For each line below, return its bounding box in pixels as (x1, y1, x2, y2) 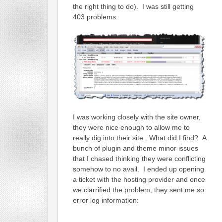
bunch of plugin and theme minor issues (72, 144, 198, 152)
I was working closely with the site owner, (72, 112, 201, 121)
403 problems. (72, 12, 118, 21)
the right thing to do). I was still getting (72, 2, 194, 10)
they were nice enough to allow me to (72, 123, 190, 131)
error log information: (72, 196, 139, 204)
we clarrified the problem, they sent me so (72, 185, 204, 194)
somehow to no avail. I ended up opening (72, 165, 204, 173)
